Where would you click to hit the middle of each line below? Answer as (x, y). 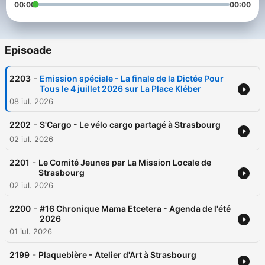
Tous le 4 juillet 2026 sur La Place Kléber (120, 89)
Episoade (28, 50)
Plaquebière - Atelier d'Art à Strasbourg (117, 255)
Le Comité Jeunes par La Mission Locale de (125, 163)
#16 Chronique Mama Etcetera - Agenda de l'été (135, 209)
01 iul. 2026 (31, 232)
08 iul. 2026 (31, 101)
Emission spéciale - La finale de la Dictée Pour (132, 79)
